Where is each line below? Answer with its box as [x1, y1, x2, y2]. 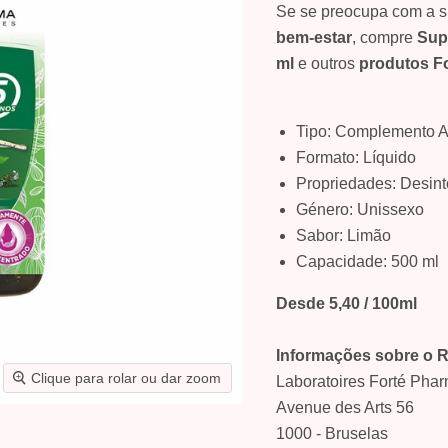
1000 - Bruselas [275, 424, 388, 442]
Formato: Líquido [295, 148, 416, 166]
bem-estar [275, 28, 352, 46]
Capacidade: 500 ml [295, 252, 439, 270]
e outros [293, 54, 359, 72]
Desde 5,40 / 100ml [275, 294, 417, 312]
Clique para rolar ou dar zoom [31, 369, 222, 386]
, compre [351, 28, 417, 46]
